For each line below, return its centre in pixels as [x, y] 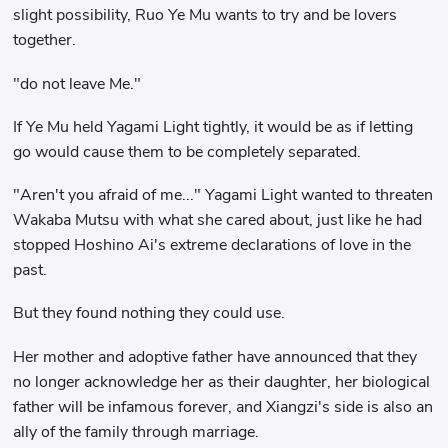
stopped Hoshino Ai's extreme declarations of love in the [212, 245]
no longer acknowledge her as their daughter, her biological [222, 381]
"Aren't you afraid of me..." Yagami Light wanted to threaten [223, 195]
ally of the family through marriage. [136, 431]
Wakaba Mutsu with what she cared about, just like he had [218, 220]
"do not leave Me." [77, 83]
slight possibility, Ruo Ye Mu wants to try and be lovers [205, 15]
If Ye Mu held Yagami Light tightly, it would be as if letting [213, 126]
